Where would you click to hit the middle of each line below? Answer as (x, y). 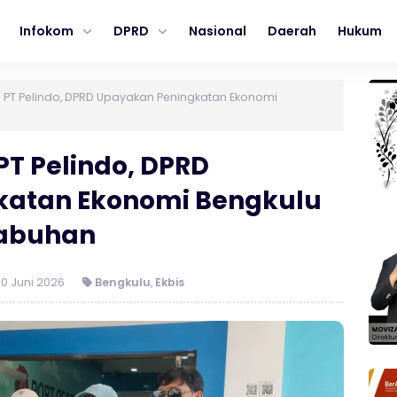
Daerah (292, 31)
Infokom (47, 31)
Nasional (218, 31)
